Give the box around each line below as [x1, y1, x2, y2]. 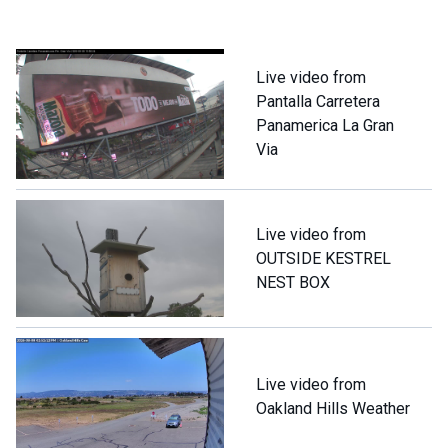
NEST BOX [256, 272, 330, 292]
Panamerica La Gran [256, 116, 394, 136]
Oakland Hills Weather [256, 398, 410, 418]
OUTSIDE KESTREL [256, 248, 391, 268]
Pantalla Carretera [256, 92, 380, 112]
